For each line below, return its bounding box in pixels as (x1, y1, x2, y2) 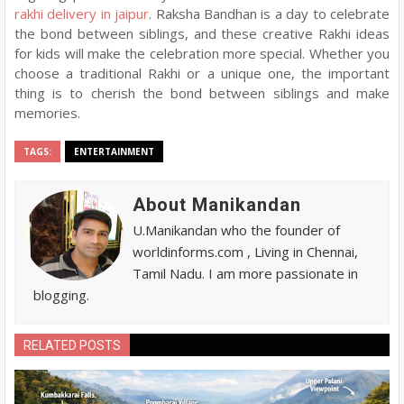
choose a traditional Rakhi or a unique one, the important (14, 64, 390, 82)
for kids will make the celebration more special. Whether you (14, 44, 390, 62)
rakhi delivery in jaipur (14, 5, 150, 23)
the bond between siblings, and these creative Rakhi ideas (14, 24, 390, 42)
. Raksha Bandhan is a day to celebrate (149, 5, 390, 23)
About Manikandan (133, 194, 301, 216)
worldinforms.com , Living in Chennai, (133, 243, 358, 261)
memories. (14, 104, 80, 122)
